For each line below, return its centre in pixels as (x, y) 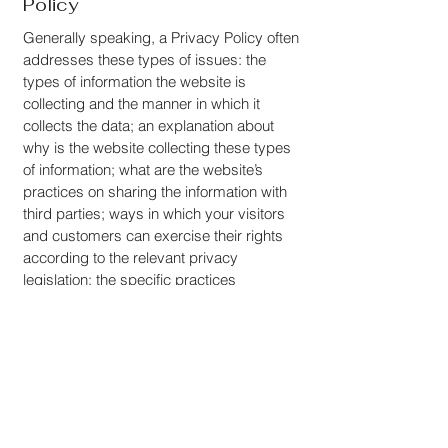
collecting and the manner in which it (141, 103)
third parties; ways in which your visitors (154, 213)
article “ (47, 389)
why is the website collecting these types (157, 147)
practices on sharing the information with (155, 191)
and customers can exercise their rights (153, 235)
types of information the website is (134, 81)
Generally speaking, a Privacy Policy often (161, 37)
